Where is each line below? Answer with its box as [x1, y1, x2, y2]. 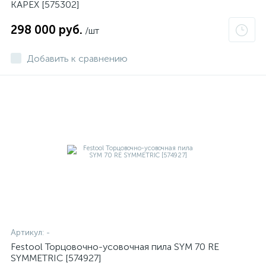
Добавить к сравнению [27, 53, 128, 64]
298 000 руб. [11, 23, 83, 37]
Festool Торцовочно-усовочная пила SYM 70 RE [11, 241, 219, 252]
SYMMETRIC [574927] [11, 252, 101, 264]
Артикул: [11, 227, 46, 237]
